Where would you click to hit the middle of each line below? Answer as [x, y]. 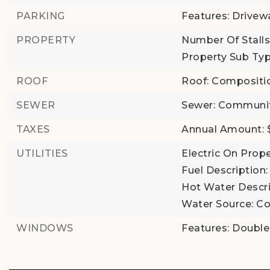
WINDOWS [45, 228]
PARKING [41, 16]
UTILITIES [42, 153]
